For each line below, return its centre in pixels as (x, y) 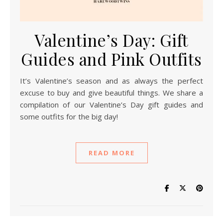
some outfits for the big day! (69, 116)
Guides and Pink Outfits (111, 58)
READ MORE (111, 153)
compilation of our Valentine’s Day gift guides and (111, 104)
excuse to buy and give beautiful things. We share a (111, 92)
